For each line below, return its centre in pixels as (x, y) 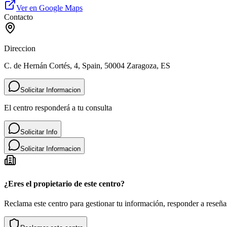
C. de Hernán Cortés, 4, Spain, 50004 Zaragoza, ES (87, 66)
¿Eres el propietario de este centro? (64, 183)
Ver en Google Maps (49, 8)
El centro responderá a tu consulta (58, 108)
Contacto (18, 17)
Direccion (20, 49)
